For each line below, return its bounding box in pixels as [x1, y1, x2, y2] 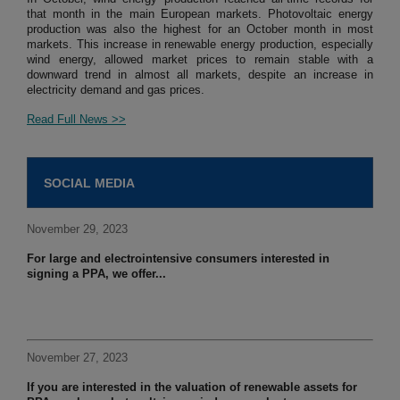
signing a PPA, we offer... [27, 267, 166, 281]
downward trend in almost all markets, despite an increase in [27, 68, 373, 82]
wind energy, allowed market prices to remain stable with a [27, 53, 373, 67]
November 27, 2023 [27, 351, 128, 365]
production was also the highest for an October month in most [27, 22, 373, 37]
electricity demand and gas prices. [27, 83, 204, 97]
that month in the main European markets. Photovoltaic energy [27, 7, 373, 21]
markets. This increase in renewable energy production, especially [27, 37, 373, 52]
